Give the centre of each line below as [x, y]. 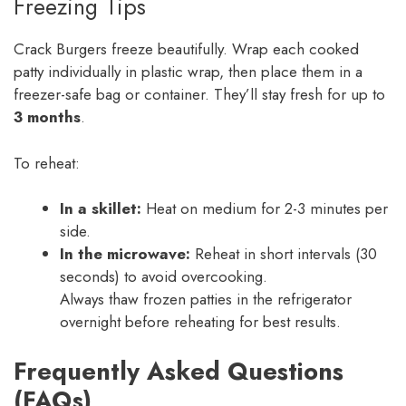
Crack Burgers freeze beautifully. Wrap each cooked [186, 49]
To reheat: [47, 163]
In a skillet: [101, 209]
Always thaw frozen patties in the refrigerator [206, 300]
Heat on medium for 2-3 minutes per [265, 209]
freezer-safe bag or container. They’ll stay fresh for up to [199, 95]
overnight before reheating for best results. [200, 322]
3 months [47, 117]
